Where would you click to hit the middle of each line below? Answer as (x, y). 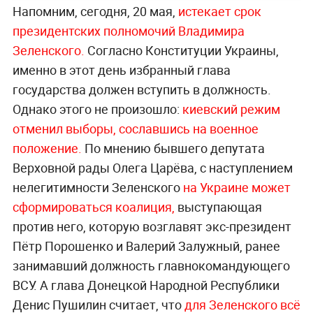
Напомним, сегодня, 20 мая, (95, 12)
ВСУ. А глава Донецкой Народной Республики (146, 285)
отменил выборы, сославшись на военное (135, 129)
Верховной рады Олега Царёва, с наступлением (152, 168)
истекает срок (219, 12)
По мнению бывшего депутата (173, 148)
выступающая (218, 207)
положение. (47, 148)
